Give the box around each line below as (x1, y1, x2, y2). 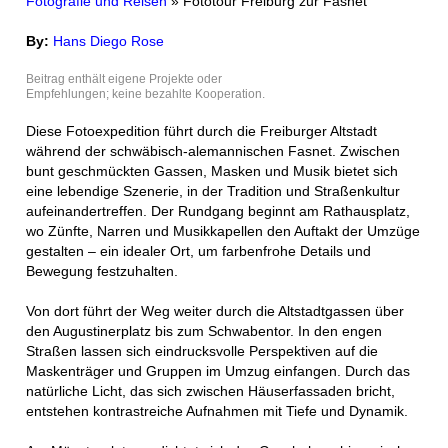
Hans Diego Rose (53, 33, 165, 49)
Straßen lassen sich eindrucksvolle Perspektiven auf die (26, 343, 379, 359)
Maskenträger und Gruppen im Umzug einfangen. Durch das (26, 363, 411, 379)
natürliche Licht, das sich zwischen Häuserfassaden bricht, (26, 383, 396, 399)
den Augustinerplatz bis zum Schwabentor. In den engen (26, 323, 383, 339)
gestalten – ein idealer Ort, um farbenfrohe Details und (26, 243, 372, 259)
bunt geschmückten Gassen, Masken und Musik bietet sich (26, 163, 399, 179)
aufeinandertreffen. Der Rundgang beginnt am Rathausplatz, (26, 203, 411, 219)
